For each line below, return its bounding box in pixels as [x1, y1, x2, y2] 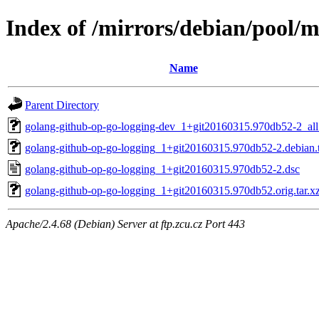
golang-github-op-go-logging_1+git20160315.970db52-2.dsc [25, 162, 300, 175]
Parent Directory [25, 98, 99, 111]
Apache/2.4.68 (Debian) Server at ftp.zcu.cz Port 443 [6, 217, 245, 230]
